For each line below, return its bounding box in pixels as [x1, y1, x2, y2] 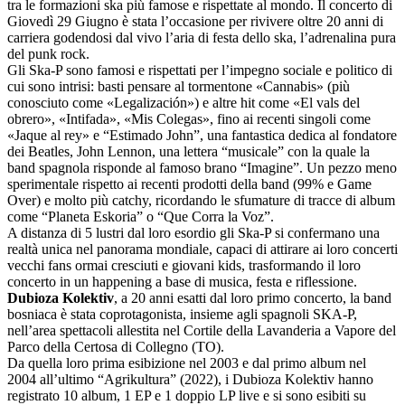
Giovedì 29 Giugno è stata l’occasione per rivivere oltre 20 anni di [7, 14, 383, 30]
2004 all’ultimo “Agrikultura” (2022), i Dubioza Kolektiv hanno [7, 372, 373, 388]
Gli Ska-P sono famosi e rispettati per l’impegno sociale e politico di [7, 62, 392, 79]
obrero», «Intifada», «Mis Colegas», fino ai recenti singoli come [7, 111, 371, 127]
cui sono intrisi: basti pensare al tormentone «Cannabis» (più [7, 79, 350, 95]
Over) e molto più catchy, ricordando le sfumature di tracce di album [7, 193, 395, 209]
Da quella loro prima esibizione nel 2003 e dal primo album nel [7, 355, 366, 372]
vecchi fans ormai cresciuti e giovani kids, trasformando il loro [7, 258, 361, 274]
